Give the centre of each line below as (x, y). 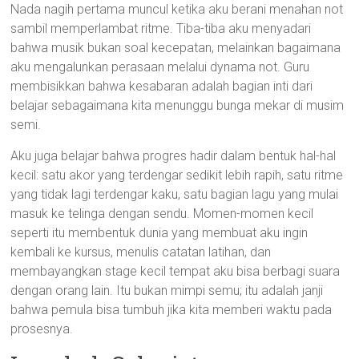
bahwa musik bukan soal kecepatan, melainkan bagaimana (176, 48)
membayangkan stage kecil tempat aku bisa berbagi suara (175, 271)
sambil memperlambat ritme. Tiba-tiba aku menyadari (161, 28)
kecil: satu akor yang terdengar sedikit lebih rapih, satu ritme (177, 175)
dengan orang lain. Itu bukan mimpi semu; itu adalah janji (167, 290)
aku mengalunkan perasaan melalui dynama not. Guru (160, 67)
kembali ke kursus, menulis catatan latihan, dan (141, 252)
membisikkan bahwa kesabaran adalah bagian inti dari (162, 86)
